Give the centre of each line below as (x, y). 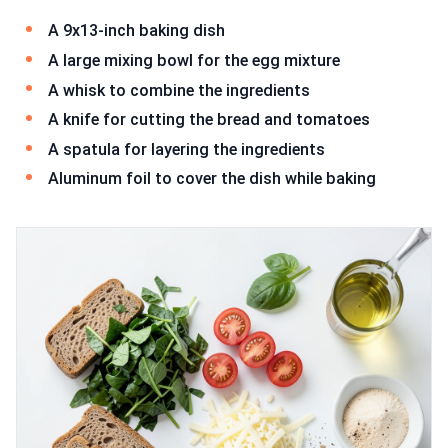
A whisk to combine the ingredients (179, 90)
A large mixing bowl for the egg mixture (194, 61)
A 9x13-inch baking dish (136, 31)
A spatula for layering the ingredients (186, 149)
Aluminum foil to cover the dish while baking (212, 179)
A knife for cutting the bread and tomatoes (209, 120)
